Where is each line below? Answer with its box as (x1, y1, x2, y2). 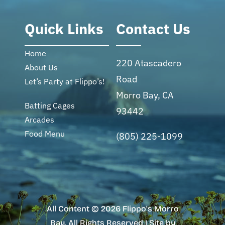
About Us (25, 61, 58, 71)
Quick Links (25, 18, 104, 37)
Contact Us (116, 18, 190, 37)
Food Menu (25, 127, 65, 138)
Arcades (25, 113, 55, 124)
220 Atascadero (116, 56, 181, 68)
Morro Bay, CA (116, 88, 174, 100)
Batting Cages (25, 99, 75, 109)
